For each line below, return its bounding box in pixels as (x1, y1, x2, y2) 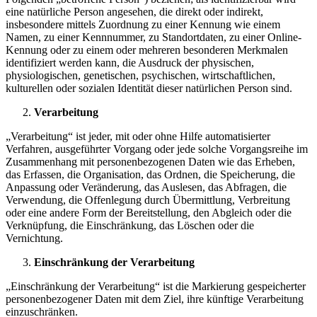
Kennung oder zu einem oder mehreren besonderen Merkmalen (6, 44, 288, 57)
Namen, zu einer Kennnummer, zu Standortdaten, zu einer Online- (6, 31, 301, 44)
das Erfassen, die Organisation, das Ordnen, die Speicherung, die (6, 168, 295, 181)
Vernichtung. (6, 232, 63, 245)
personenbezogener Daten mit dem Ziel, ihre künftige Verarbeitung (6, 293, 304, 306)
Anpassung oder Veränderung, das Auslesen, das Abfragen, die (6, 181, 287, 194)
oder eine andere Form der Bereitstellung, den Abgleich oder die (6, 207, 292, 219)
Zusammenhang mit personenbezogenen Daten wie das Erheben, (6, 156, 295, 168)
